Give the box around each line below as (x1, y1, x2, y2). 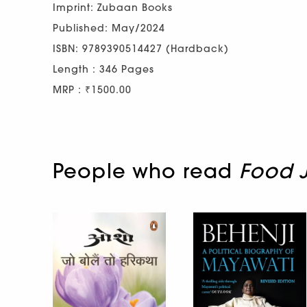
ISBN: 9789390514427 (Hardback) (53, 42, 229, 55)
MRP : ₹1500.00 (53, 83, 132, 96)
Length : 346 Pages (53, 62, 154, 75)
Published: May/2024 (53, 21, 165, 34)
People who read (53, 158, 239, 183)
